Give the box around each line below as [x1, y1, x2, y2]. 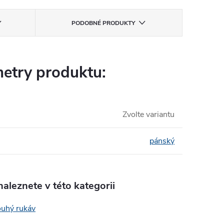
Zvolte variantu [122, 109, 174, 120]
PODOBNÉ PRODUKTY [71, 19, 135, 27]
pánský [149, 135, 174, 147]
